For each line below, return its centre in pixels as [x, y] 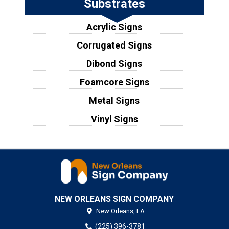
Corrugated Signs [114, 45]
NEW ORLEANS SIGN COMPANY [114, 199]
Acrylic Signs [114, 27]
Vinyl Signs [114, 119]
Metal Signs [114, 100]
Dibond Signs [114, 63]
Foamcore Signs [114, 82]
